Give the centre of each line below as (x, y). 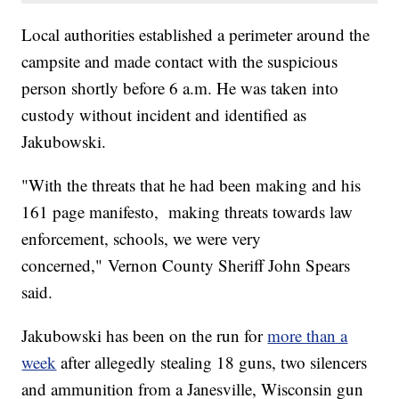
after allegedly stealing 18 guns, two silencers (212, 362)
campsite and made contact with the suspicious (180, 61)
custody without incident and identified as (164, 115)
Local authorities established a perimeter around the (196, 35)
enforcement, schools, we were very (142, 239)
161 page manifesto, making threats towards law (187, 212)
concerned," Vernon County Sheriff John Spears (186, 265)
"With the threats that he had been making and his (191, 185)
